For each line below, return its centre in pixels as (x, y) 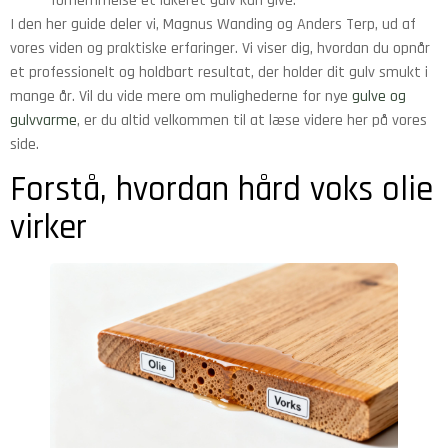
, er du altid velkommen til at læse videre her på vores (252, 120)
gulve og (379, 96)
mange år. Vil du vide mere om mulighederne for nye (181, 96)
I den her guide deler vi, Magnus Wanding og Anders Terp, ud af (213, 24)
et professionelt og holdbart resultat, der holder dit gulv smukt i (219, 72)
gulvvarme (43, 120)
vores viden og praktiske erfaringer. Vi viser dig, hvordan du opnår (220, 48)
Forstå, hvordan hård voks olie (221, 190)
